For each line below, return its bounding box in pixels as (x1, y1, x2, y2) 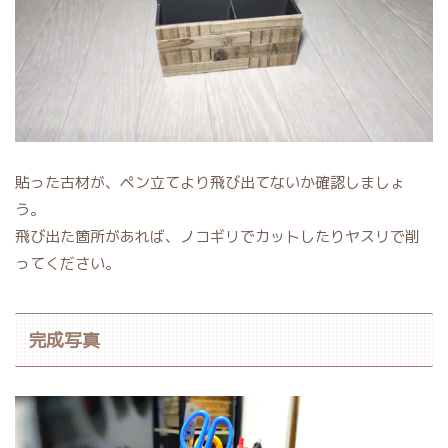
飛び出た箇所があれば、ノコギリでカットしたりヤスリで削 (15, 226, 420, 248)
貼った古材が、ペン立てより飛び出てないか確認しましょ (15, 172, 405, 194)
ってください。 (15, 253, 120, 275)
